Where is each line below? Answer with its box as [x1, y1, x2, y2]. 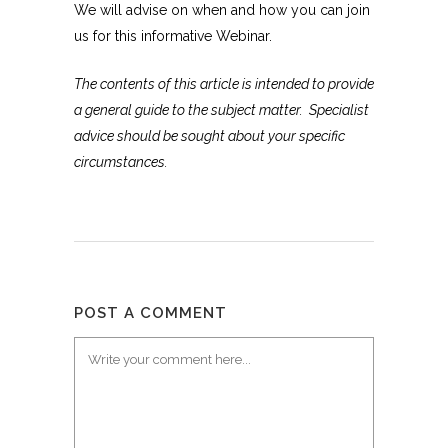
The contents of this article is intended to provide [74, 76, 374, 93]
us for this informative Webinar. [74, 28, 272, 45]
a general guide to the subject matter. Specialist [74, 102, 369, 119]
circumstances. [74, 154, 168, 171]
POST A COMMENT [74, 304, 227, 323]
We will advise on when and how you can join [74, 2, 370, 19]
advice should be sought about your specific [74, 128, 345, 145]
